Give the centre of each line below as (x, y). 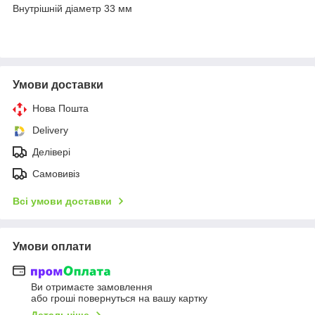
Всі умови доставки (62, 201)
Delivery (50, 130)
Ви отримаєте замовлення (92, 287)
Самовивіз (56, 173)
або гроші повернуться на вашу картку (119, 298)
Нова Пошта (60, 108)
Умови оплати (52, 246)
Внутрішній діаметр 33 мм (72, 9)
